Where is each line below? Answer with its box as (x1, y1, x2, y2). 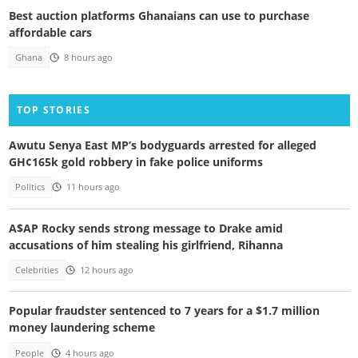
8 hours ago (63, 51, 113, 63)
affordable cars (8, 24, 92, 40)
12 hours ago (79, 264, 133, 276)
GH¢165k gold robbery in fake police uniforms (8, 154, 263, 170)
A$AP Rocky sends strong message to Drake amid (8, 220, 283, 236)
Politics (15, 181, 46, 193)
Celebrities (15, 264, 59, 276)
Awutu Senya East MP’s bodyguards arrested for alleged (8, 137, 316, 153)
